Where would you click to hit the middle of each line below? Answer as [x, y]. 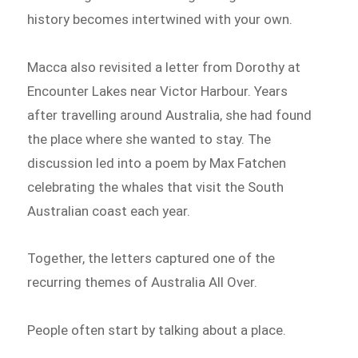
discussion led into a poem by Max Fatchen [157, 163]
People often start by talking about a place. [157, 330]
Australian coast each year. [109, 211]
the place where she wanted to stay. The [149, 139]
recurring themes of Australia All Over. [143, 282]
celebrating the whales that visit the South [156, 187]
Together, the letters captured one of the [151, 259]
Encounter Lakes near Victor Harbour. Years [158, 91]
